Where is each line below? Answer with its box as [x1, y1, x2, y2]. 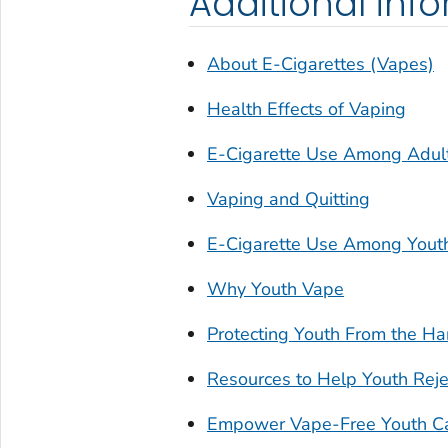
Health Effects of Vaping [206, 97, 406, 122]
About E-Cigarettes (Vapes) [206, 52, 434, 77]
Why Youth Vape [206, 277, 344, 302]
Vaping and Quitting [206, 187, 370, 212]
